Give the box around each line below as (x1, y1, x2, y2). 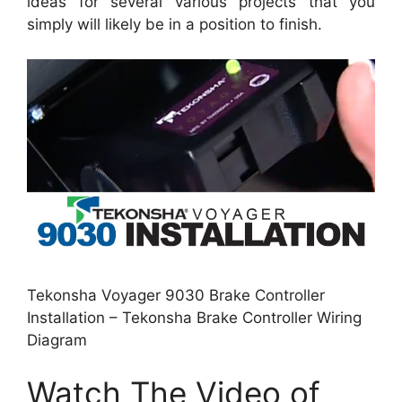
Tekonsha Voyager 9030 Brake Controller (27, 285, 325, 304)
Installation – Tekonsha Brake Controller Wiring (27, 308, 362, 327)
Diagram (27, 330, 87, 349)
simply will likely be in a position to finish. (27, 15, 322, 34)
